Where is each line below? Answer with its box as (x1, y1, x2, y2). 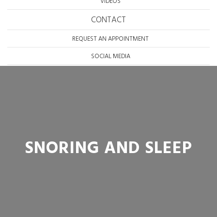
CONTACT (91, 14, 126, 27)
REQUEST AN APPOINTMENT (72, 34, 149, 44)
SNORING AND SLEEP (25, 135, 192, 162)
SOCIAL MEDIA (91, 51, 130, 62)
